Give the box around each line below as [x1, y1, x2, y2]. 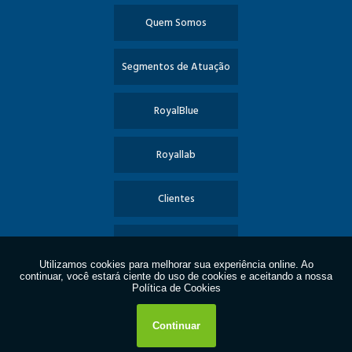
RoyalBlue [153, 102, 199, 119]
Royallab [156, 146, 196, 163]
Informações [147, 234, 205, 251]
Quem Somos [145, 14, 207, 31]
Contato [156, 278, 196, 295]
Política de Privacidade [124, 322, 228, 339]
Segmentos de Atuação [122, 58, 230, 75]
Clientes [157, 190, 195, 207]
